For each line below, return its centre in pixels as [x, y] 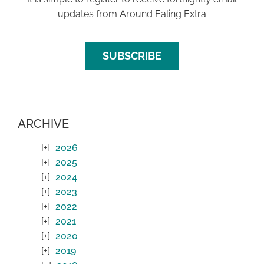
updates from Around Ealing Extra [132, 14]
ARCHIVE [43, 123]
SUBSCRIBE [132, 55]
